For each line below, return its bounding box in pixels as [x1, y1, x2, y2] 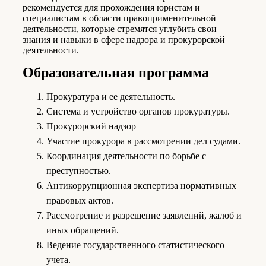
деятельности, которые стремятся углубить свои [23, 24, 217, 34]
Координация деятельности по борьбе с [46, 151, 206, 161]
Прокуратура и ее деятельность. [46, 91, 175, 102]
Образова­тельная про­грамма [23, 65, 209, 81]
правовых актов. [46, 195, 113, 206]
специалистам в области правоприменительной [23, 13, 216, 24]
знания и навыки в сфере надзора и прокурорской [23, 34, 225, 45]
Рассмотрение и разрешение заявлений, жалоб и [46, 210, 242, 221]
